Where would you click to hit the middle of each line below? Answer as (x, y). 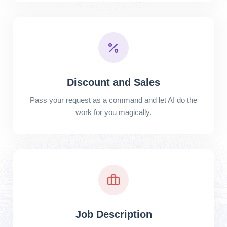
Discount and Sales (113, 82)
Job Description (113, 214)
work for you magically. (113, 112)
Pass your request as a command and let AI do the (113, 100)
